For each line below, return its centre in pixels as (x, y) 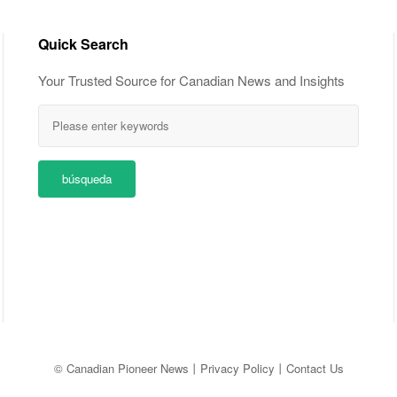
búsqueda (87, 179)
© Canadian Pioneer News (121, 368)
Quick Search (83, 43)
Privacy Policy (237, 368)
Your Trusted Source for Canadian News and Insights (191, 80)
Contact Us (315, 368)
